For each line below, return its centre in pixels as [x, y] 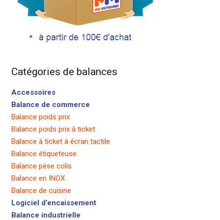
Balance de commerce [50, 105]
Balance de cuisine [41, 191]
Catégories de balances [64, 72]
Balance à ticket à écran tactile [60, 142]
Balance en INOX [38, 179]
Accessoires [33, 93]
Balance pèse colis [41, 166]
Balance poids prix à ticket [53, 129]
